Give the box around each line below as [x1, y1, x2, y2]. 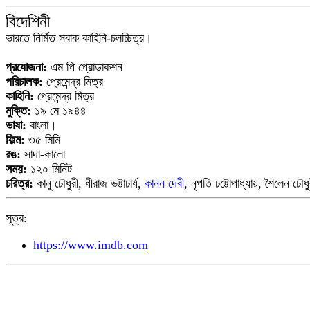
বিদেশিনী [6, 12, 50, 30]
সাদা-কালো [21, 147, 65, 161]
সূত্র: [6, 211, 27, 225]
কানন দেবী [145, 176, 184, 190]
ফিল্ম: [6, 133, 25, 147]
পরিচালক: [6, 75, 46, 89]
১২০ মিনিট [27, 162, 72, 176]
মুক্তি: [6, 104, 31, 118]
